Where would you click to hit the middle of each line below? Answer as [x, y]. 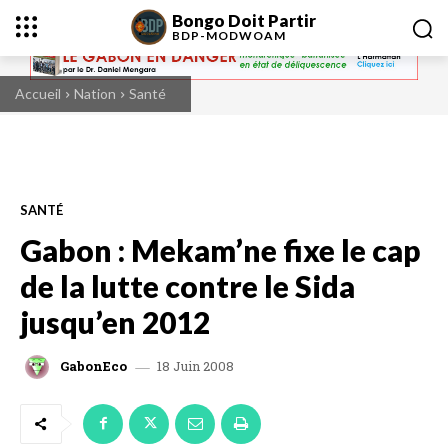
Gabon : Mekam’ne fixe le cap [220, 249]
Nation [95, 93]
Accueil [38, 93]
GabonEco [93, 366]
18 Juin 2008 [195, 365]
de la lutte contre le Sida [187, 285]
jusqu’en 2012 [115, 321]
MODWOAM [246, 35]
